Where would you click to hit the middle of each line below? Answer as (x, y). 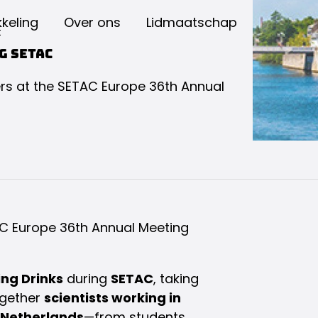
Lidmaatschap (192, 22)
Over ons (92, 22)
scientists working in (113, 297)
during (87, 278)
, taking (176, 278)
